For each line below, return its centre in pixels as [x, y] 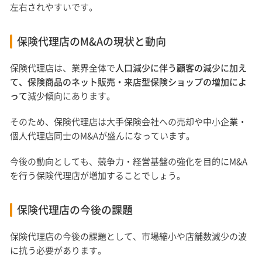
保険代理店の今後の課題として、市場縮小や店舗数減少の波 [129, 237]
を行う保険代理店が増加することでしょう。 [98, 176]
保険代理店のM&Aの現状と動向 [92, 42]
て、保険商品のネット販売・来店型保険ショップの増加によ [129, 82]
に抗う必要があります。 [58, 251]
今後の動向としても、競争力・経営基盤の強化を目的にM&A [129, 162]
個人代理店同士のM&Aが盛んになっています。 [103, 136]
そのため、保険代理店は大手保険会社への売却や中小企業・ [129, 122]
